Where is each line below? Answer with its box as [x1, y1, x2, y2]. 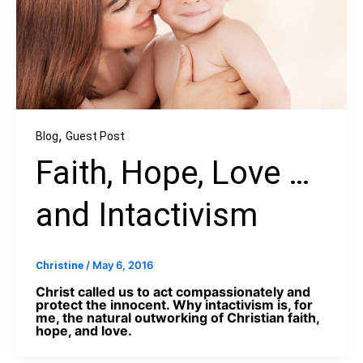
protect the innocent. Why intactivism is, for [35, 297, 313, 314]
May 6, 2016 [92, 258, 153, 271]
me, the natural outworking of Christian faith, [35, 310, 319, 327]
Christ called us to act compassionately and [35, 284, 310, 301]
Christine [35, 258, 86, 271]
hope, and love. [35, 322, 132, 340]
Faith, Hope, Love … [35, 153, 310, 192]
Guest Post [65, 129, 125, 143]
